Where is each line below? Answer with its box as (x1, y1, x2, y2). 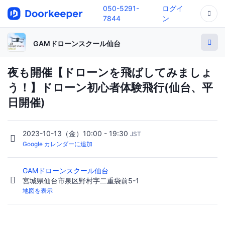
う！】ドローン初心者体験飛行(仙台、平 (8, 81, 213, 94)
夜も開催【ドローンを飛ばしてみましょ (8, 66, 212, 79)
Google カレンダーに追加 (23, 140, 92, 148)
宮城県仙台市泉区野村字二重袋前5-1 (23, 176, 139, 185)
